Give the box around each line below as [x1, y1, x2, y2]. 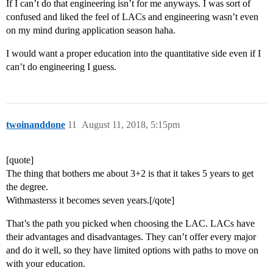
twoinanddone [6, 119, 65, 130]
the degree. [6, 182, 48, 193]
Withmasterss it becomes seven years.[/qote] [6, 195, 174, 206]
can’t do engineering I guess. [6, 62, 116, 73]
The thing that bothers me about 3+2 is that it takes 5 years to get [6, 168, 253, 179]
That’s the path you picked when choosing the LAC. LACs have [6, 218, 255, 229]
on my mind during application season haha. [6, 25, 175, 36]
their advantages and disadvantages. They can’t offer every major [6, 232, 256, 243]
